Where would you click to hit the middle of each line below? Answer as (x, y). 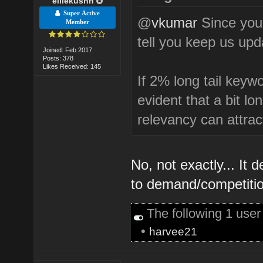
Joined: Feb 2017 (68, 50)
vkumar (175, 22)
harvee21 (173, 231)
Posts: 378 (58, 58)
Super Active (80, 13)
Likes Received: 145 (72, 66)
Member (77, 22)
